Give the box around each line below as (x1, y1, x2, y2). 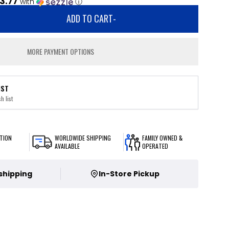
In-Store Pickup (98, 169, 159, 179)
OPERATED (142, 142, 168, 150)
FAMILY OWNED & (142, 133, 182, 142)
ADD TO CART (66, 12, 113, 25)
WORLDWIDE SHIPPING (55, 133, 111, 142)
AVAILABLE (55, 142, 80, 150)
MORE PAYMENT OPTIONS (27, 46, 95, 57)
